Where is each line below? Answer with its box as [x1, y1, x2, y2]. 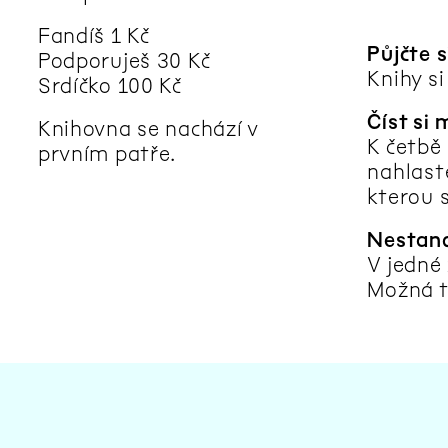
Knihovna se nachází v [37, 116, 258, 140]
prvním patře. [37, 141, 177, 165]
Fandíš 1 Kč [37, 23, 150, 47]
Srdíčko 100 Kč [37, 73, 182, 97]
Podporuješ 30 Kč [37, 48, 211, 72]
